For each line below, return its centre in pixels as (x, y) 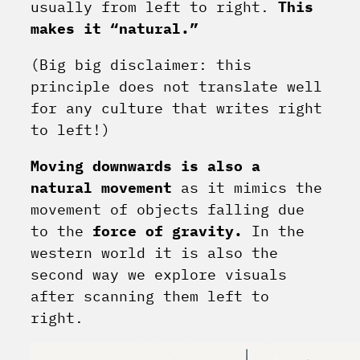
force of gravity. (168, 231)
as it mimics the (247, 188)
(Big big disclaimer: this (141, 65)
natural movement (101, 188)
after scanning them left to (150, 297)
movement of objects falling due (168, 210)
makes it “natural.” (115, 29)
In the (274, 231)
